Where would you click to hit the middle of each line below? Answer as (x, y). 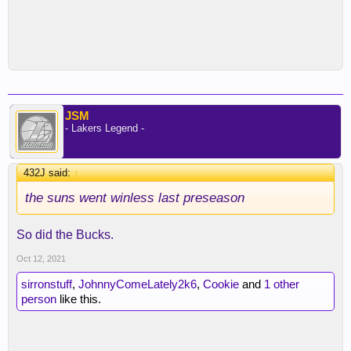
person (39, 299)
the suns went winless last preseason (135, 197)
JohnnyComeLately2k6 (138, 284)
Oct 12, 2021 (41, 259)
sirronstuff (47, 284)
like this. (79, 299)
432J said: (49, 173)
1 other (282, 284)
